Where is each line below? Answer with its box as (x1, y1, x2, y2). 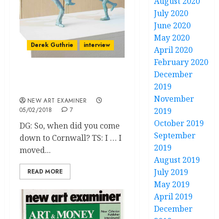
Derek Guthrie (31, 41, 73, 49)
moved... (20, 145, 51, 155)
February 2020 (154, 57, 209, 67)
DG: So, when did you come (20, 120, 120, 131)
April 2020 (154, 44, 193, 55)
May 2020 (154, 32, 190, 43)
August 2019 (154, 154, 200, 165)
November (154, 93, 195, 104)
